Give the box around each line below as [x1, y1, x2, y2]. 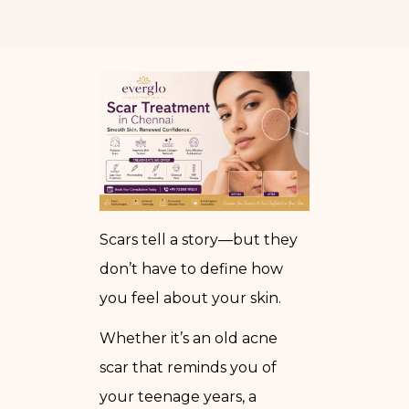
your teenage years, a [100, 387, 257, 405]
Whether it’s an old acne [100, 329, 278, 347]
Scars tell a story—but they [100, 230, 298, 248]
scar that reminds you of [100, 358, 277, 376]
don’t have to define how [100, 259, 283, 278]
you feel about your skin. [100, 288, 281, 307]
